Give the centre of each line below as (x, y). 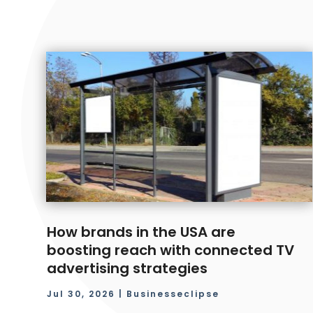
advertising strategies (128, 268)
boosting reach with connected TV (171, 250)
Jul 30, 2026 (81, 293)
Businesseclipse (173, 293)
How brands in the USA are (141, 232)
